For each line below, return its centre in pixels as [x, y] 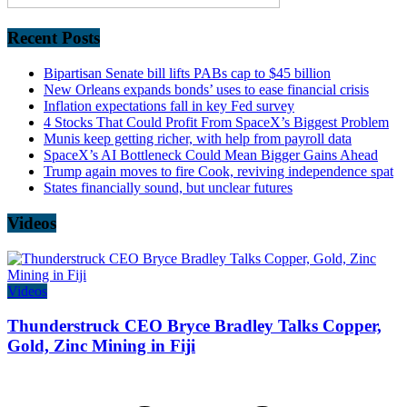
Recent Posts [54, 38]
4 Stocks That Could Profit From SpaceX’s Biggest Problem [216, 123]
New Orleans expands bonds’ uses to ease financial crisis [206, 90]
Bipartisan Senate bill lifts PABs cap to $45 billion [187, 74]
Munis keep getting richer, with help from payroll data [198, 139]
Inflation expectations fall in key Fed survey [169, 106]
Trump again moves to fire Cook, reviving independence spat [218, 172]
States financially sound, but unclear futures [168, 188]
